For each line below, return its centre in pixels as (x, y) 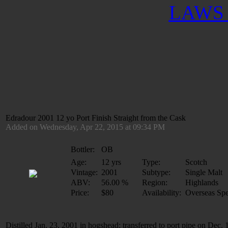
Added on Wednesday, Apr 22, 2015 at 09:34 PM (85, 127)
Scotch (196, 162)
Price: (80, 193)
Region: (155, 182)
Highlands (202, 182)
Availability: (162, 193)
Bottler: (83, 149)
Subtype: (156, 172)
